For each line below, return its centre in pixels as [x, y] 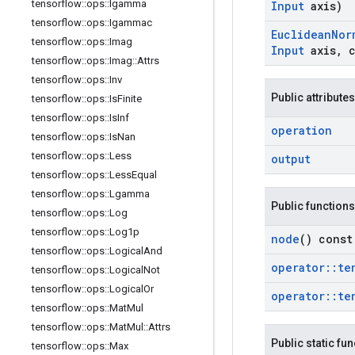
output [291, 159]
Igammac [131, 23]
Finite [130, 99]
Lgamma [130, 194]
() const [326, 239]
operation [302, 130]
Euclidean [301, 34]
